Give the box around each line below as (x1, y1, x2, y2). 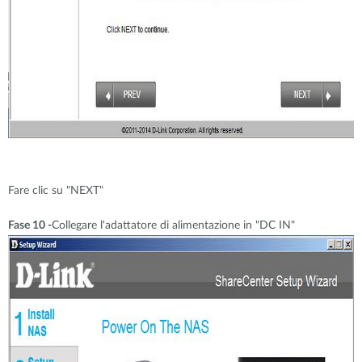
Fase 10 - (8, 220, 52, 231)
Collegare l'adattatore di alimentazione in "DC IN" (52, 220, 295, 231)
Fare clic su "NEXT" (8, 185, 103, 196)
